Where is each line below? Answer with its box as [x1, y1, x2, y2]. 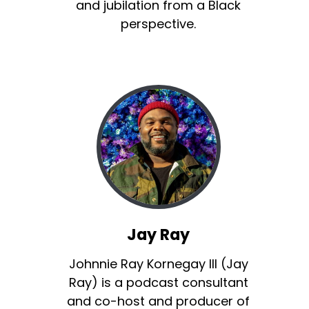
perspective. [121, 15, 197, 33]
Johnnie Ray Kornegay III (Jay [68, 255, 248, 273]
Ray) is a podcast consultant [68, 274, 248, 292]
